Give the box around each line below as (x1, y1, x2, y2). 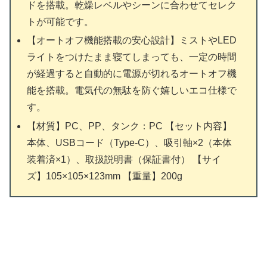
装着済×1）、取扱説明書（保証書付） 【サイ (27, 154, 222, 164)
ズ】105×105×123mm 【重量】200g (27, 170, 183, 181)
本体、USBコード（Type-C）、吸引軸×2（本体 (27, 137, 232, 148)
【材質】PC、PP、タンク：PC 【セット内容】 (27, 120, 232, 131)
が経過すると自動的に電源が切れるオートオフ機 (27, 69, 237, 79)
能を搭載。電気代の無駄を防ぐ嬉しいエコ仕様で (27, 85, 237, 96)
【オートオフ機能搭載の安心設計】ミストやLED (27, 35, 237, 46)
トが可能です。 (27, 17, 94, 27)
